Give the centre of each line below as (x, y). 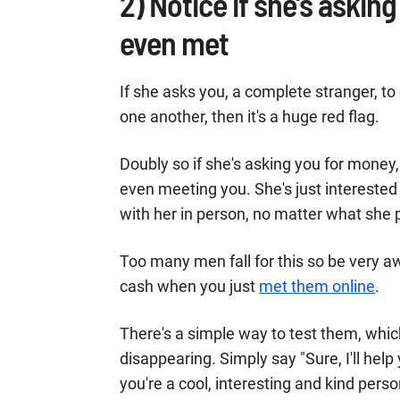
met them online (317, 286)
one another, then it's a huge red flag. (250, 117)
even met (175, 42)
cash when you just (190, 286)
